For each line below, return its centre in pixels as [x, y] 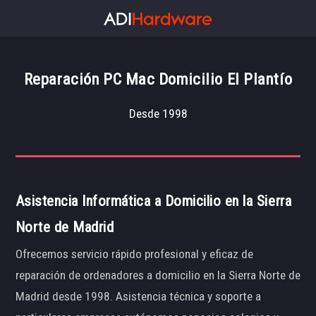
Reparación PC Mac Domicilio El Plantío [158, 79]
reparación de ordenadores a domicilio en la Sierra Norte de [158, 275]
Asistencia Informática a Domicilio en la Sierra [153, 201]
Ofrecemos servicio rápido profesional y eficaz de [134, 254]
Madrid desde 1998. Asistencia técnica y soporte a [138, 297]
